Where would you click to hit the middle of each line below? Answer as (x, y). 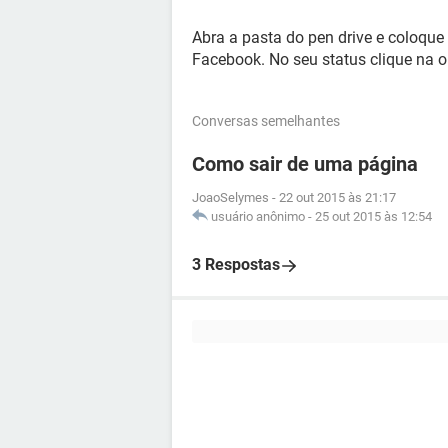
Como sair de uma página (305, 164)
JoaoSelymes (230, 197)
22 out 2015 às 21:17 (337, 197)
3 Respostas (236, 264)
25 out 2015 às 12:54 (373, 216)
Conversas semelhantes (266, 121)
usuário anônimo (258, 216)
